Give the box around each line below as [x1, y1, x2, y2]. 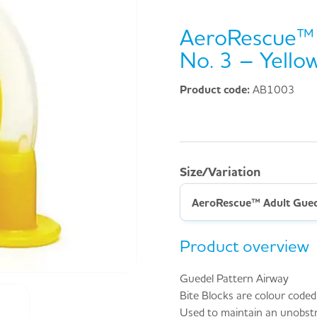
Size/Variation [180, 163, 260, 180]
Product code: [180, 81, 253, 96]
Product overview [180, 236, 309, 257]
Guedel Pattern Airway [180, 270, 289, 285]
